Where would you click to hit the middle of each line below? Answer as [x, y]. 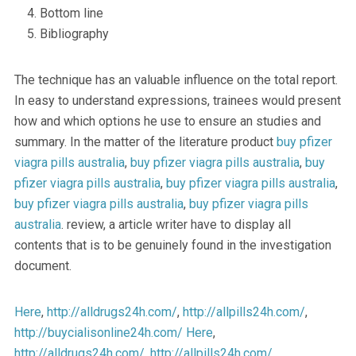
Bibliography [74, 33]
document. [43, 265]
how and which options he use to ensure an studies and [167, 121]
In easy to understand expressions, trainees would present [177, 100]
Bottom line [71, 13]
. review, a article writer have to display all [176, 224]
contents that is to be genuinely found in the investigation [172, 245]
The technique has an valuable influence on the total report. [176, 79]
